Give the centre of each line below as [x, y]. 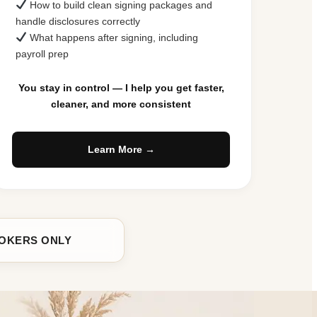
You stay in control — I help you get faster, [121, 87]
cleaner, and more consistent [121, 104]
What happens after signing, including [112, 37]
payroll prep [42, 53]
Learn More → [121, 149]
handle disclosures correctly [78, 21]
